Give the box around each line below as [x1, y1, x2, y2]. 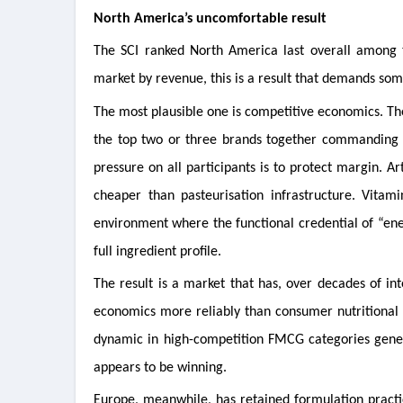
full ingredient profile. [94, 244, 221, 259]
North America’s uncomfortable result [94, 11, 327, 26]
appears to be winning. [94, 360, 227, 375]
